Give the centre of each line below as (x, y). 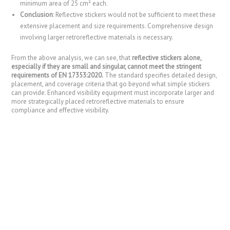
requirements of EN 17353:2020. (57, 75)
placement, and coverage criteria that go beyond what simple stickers (111, 84)
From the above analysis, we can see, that (72, 57)
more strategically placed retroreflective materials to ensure (98, 101)
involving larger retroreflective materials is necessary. (97, 37)
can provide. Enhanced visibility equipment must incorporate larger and (113, 92)
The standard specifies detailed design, (160, 75)
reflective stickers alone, (167, 57)
